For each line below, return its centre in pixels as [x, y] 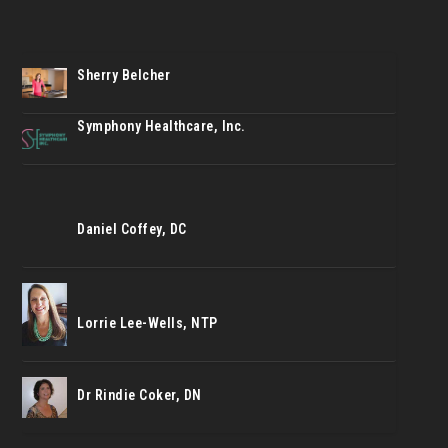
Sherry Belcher [124, 75]
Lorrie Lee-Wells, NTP [147, 322]
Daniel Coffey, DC [132, 228]
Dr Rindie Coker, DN [139, 394]
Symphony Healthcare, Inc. [161, 125]
